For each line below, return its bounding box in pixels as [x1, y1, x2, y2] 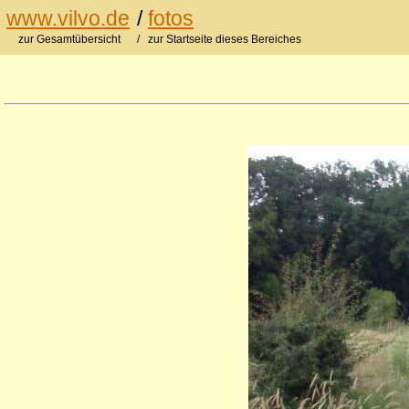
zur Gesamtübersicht [18, 33, 123, 46]
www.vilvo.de [6, 6, 130, 30]
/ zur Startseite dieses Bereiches [137, 33, 301, 46]
